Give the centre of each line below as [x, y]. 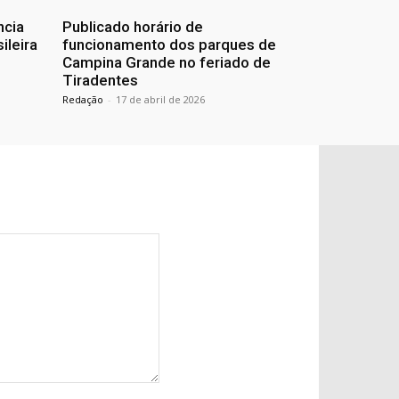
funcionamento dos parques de [169, 45]
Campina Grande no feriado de [167, 63]
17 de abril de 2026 [160, 100]
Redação [83, 100]
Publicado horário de [133, 27]
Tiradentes [100, 81]
